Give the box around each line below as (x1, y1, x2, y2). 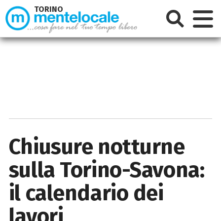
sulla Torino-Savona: (8, 156, 205, 183)
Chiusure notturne (8, 133, 185, 160)
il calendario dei (8, 180, 164, 206)
